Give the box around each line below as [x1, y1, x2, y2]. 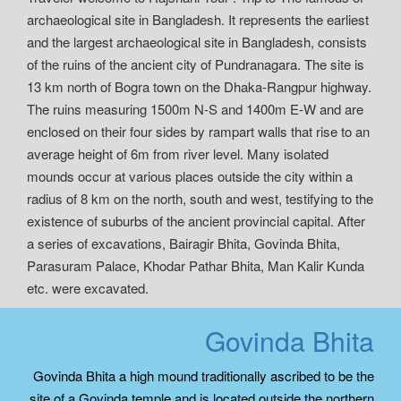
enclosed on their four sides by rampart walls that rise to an [27, 122, 370, 141]
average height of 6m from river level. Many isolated [27, 144, 328, 164]
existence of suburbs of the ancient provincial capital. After [27, 211, 365, 231]
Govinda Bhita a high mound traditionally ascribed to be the [33, 366, 374, 386]
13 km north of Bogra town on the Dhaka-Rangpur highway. [27, 77, 371, 97]
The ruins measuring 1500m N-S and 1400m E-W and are [27, 99, 363, 119]
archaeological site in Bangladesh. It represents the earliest [27, 10, 369, 30]
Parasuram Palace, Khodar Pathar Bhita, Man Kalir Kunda [27, 256, 364, 276]
